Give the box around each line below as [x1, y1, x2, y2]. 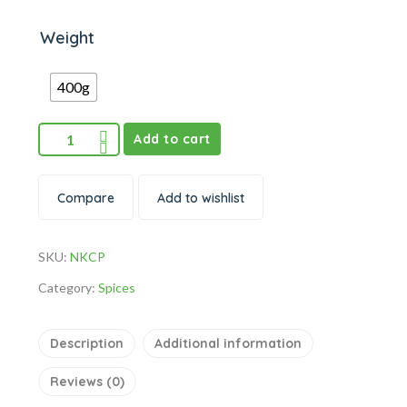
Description [50, 335, 124, 352]
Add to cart [134, 131, 211, 147]
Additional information [154, 335, 302, 352]
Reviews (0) [50, 373, 124, 390]
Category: [38, 280, 98, 295]
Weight [40, 27, 94, 48]
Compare [57, 190, 114, 206]
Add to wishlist [157, 190, 244, 206]
